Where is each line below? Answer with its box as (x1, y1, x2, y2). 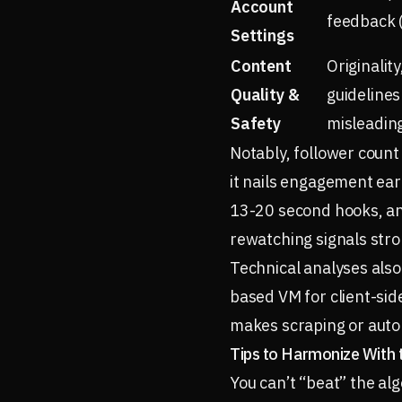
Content (231, 56, 292, 76)
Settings (231, 25, 294, 46)
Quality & (231, 84, 300, 105)
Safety (231, 113, 281, 134)
